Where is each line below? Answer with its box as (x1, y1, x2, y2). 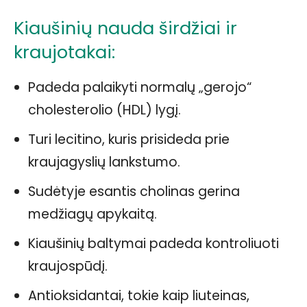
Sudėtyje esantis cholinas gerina (28, 182, 240, 201)
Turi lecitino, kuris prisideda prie (28, 130, 230, 149)
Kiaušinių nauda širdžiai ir (14, 15, 237, 40)
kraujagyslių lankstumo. (28, 152, 180, 171)
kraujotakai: (14, 39, 115, 64)
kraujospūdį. (28, 256, 108, 275)
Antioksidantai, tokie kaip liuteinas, (28, 286, 249, 305)
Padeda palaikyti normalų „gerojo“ (28, 77, 251, 97)
